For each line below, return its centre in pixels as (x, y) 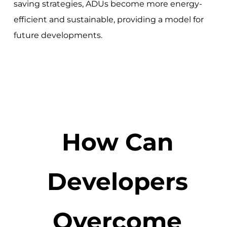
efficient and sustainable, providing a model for (108, 19)
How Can (117, 142)
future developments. (58, 35)
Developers (117, 182)
